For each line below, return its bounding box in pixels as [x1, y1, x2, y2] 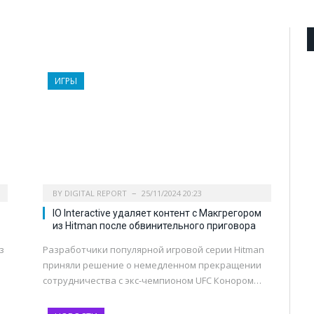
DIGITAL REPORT [64, 188, 127, 199]
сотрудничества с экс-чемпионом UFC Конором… [43, 274, 261, 287]
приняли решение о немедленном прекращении [43, 259, 261, 272]
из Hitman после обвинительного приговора [53, 220, 256, 232]
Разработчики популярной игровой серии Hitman [43, 243, 264, 257]
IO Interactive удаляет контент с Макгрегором [53, 207, 261, 219]
